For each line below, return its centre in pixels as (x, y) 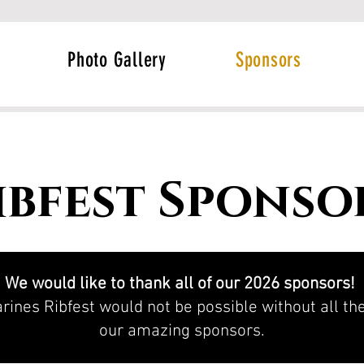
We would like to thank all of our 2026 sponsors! (182, 284)
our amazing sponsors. (182, 331)
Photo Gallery (117, 60)
